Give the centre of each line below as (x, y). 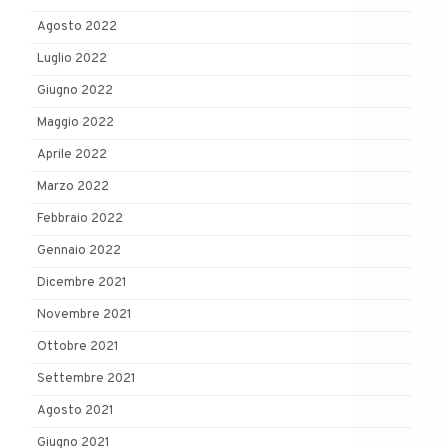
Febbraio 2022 (80, 218)
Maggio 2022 (75, 122)
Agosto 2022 (77, 26)
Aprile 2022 (72, 154)
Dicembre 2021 (82, 282)
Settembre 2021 (86, 378)
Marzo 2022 (73, 186)
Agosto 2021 (75, 410)
